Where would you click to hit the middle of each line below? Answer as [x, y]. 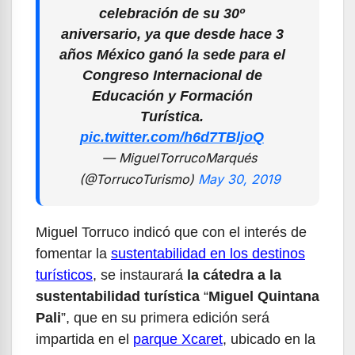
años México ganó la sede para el [172, 54]
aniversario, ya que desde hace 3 [172, 34]
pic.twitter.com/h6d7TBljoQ [172, 137]
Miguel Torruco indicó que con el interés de [171, 232]
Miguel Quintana [264, 296]
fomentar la [73, 253]
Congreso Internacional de [172, 75]
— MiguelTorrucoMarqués [179, 157]
